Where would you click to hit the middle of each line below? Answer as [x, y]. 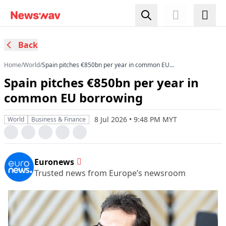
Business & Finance [59, 119]
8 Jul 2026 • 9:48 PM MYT [136, 119]
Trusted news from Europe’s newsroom [110, 173]
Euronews [54, 162]
